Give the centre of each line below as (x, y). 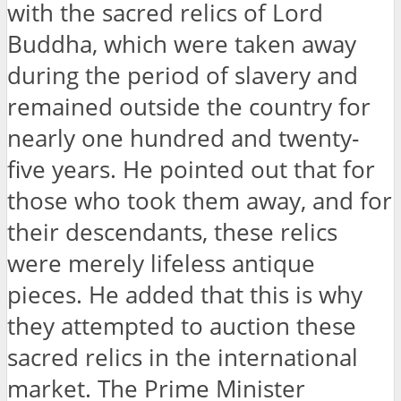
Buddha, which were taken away (182, 44)
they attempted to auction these (182, 326)
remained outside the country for (189, 107)
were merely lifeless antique (161, 263)
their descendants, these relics (172, 232)
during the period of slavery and (183, 75)
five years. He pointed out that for (191, 169)
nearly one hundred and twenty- (183, 138)
